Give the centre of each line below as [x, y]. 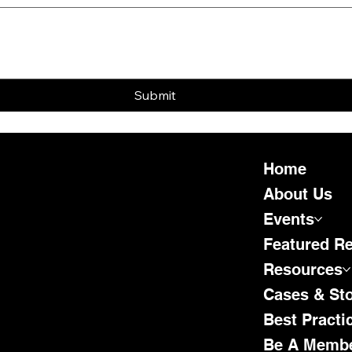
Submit [155, 95]
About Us [298, 193]
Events [289, 218]
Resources [303, 269]
